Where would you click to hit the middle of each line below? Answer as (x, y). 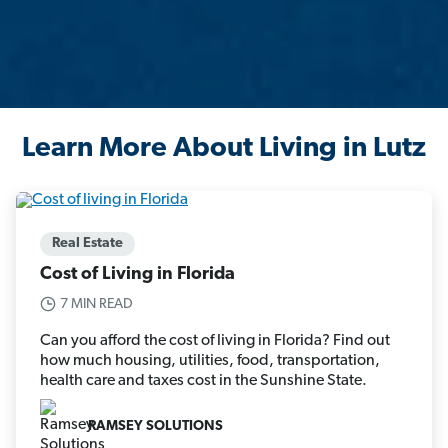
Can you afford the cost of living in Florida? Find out (215, 340)
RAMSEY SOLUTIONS (155, 427)
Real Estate (87, 243)
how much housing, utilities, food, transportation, (210, 360)
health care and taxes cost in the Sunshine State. (203, 380)
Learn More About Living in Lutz (224, 149)
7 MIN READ (96, 304)
